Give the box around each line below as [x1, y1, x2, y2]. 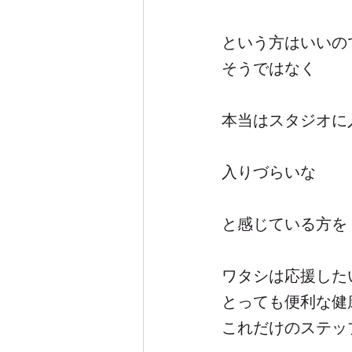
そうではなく [222, 57, 316, 78]
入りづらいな [222, 160, 316, 181]
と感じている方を [222, 212, 347, 233]
